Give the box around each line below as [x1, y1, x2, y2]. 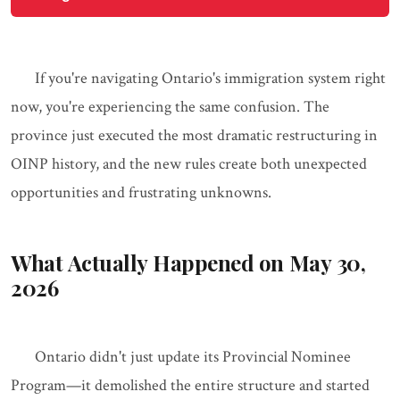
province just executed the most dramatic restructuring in [11, 125, 378, 146]
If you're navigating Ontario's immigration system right [35, 68, 386, 89]
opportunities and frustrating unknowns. [11, 182, 271, 204]
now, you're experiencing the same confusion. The [11, 96, 329, 118]
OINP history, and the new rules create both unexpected [11, 154, 367, 175]
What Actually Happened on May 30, [11, 248, 366, 278]
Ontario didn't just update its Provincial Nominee [35, 346, 351, 368]
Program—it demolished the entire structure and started [11, 375, 370, 396]
